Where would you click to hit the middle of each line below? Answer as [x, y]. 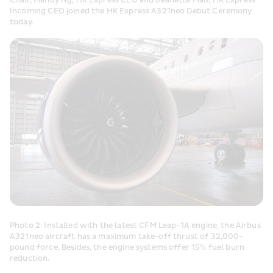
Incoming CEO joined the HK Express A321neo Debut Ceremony [131, 11]
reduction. [30, 258]
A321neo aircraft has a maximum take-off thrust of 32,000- [126, 236]
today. [22, 22]
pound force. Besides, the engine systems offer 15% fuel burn [127, 247]
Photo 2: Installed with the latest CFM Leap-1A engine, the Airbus [135, 225]
